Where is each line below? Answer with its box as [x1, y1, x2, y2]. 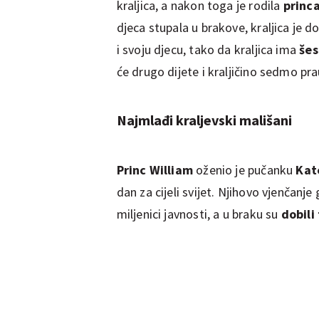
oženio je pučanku [193, 161, 296, 178]
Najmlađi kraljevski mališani [116, 110, 292, 129]
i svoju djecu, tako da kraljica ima [116, 41, 300, 58]
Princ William [116, 161, 193, 178]
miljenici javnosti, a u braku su [116, 205, 278, 222]
